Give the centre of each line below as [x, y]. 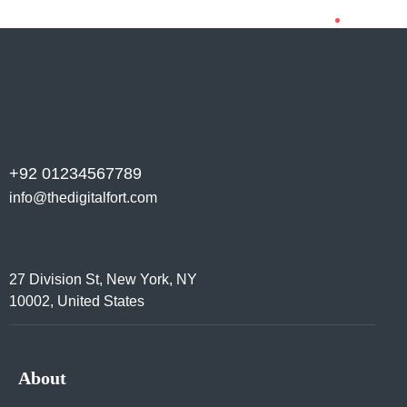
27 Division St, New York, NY [103, 280]
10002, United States [77, 302]
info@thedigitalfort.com [83, 198]
